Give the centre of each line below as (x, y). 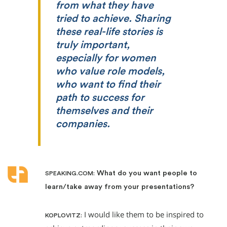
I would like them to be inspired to (143, 215)
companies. (83, 124)
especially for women (106, 58)
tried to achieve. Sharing (113, 18)
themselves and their (104, 111)
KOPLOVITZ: (64, 216)
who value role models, (110, 71)
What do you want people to (146, 173)
